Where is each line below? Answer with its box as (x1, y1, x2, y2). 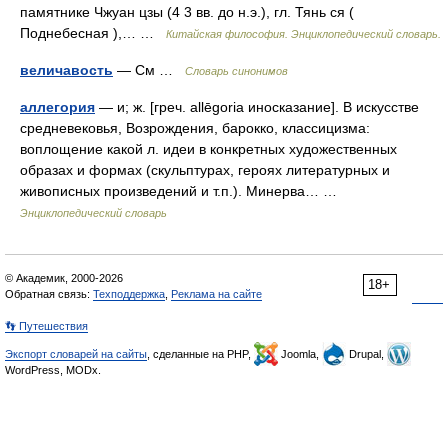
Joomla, (278, 348, 322, 360)
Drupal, (346, 348, 387, 360)
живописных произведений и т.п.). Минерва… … (20, 183, 345, 199)
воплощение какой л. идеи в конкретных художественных (20, 141, 397, 157)
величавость (20, 62, 113, 78)
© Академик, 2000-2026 (5, 272, 123, 284)
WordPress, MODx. (5, 364, 101, 376)
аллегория (20, 99, 95, 115)
